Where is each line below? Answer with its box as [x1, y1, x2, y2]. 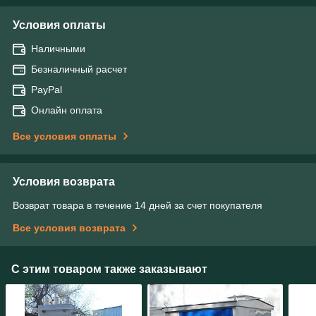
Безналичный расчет [31, 63, 127, 75]
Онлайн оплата [31, 104, 102, 116]
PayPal [31, 83, 62, 95]
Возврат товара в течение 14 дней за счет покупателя [13, 199, 262, 211]
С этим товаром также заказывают [11, 262, 207, 275]
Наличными [31, 42, 85, 54]
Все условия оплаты [13, 130, 116, 142]
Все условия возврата [13, 221, 126, 233]
